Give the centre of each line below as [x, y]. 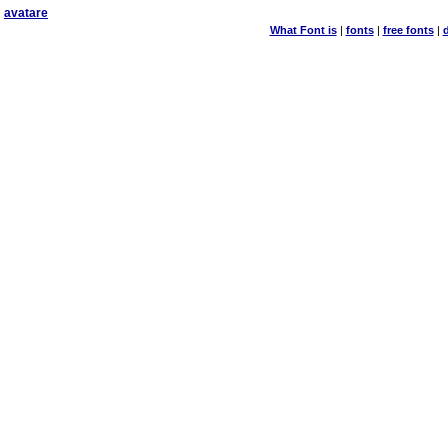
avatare [26, 13]
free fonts [408, 30]
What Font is [303, 30]
